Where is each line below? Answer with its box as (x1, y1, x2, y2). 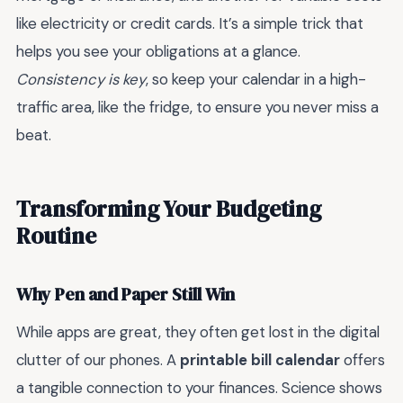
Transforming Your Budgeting (16, 193, 321, 224)
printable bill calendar (180, 349, 340, 370)
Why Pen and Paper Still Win (16, 282, 235, 308)
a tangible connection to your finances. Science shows (16, 377, 382, 398)
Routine (16, 219, 96, 251)
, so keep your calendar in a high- (146, 69, 366, 90)
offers (340, 349, 385, 370)
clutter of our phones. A (16, 349, 180, 370)
